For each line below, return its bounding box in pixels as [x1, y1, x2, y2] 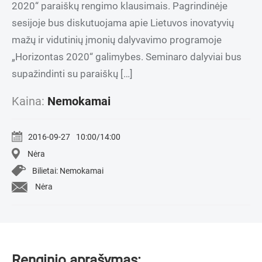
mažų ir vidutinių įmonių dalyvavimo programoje [12, 33, 222, 46]
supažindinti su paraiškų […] [12, 67, 133, 80]
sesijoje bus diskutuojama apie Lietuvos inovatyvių [12, 16, 234, 29]
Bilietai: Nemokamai [32, 166, 104, 175]
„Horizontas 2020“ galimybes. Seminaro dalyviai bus [12, 50, 242, 63]
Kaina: [12, 94, 47, 108]
